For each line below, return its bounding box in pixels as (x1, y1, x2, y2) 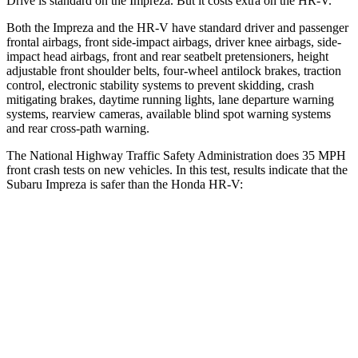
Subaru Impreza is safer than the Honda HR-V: (6, 177, 243, 191)
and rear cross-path (6, 121, 101, 135)
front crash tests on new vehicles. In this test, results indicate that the (6, 162, 348, 177)
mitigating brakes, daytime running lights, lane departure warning (6, 92, 334, 106)
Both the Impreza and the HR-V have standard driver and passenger (6, 20, 348, 34)
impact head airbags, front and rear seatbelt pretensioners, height (6, 49, 328, 63)
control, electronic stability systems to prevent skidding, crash (6, 78, 314, 92)
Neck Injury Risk (71, 339, 145, 351)
